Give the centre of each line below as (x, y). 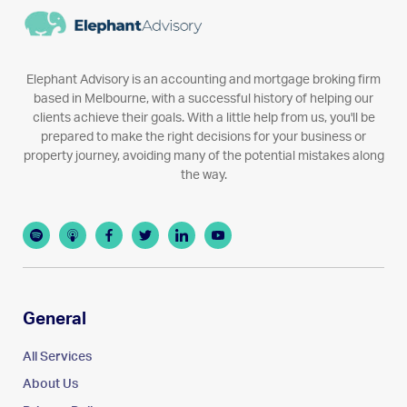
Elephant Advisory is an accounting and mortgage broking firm (203, 79)
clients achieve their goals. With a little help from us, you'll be (203, 118)
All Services (57, 357)
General (55, 319)
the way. (203, 175)
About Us (50, 384)
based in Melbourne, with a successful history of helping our (203, 99)
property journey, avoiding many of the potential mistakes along (203, 156)
